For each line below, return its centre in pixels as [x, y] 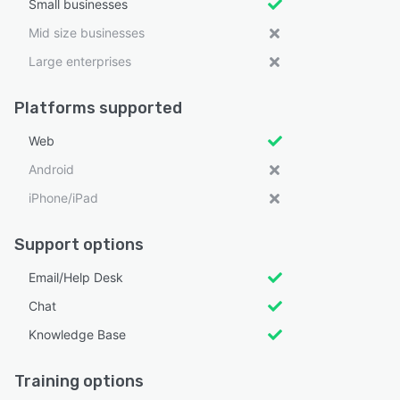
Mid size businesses [87, 32]
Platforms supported [98, 108]
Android [51, 169]
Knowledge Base [77, 334]
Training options [79, 381]
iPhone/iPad [63, 197]
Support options [79, 244]
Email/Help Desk [76, 277]
